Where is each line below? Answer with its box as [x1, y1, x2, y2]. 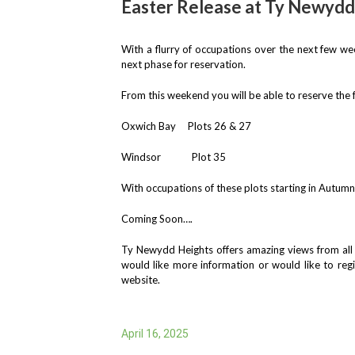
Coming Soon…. [121, 212, 193, 225]
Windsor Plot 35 [121, 151, 226, 163]
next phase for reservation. [121, 58, 246, 71]
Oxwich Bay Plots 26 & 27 [121, 120, 251, 132]
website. [121, 273, 160, 286]
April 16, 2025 [121, 327, 189, 340]
